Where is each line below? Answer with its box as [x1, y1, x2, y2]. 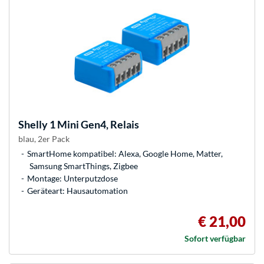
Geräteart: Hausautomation [27, 186, 128, 196]
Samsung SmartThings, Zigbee [29, 161, 138, 171]
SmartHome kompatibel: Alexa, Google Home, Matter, [27, 148, 223, 159]
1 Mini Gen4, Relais [48, 118, 139, 131]
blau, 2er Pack [18, 134, 70, 144]
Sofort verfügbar [184, 233, 246, 244]
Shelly [18, 118, 48, 131]
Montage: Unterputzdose [27, 173, 118, 184]
